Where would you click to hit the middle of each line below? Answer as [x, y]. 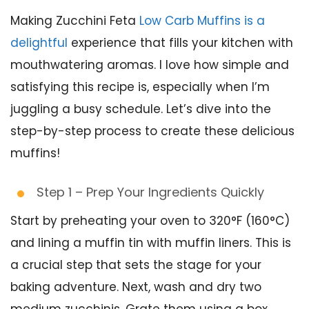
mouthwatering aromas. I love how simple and [150, 65]
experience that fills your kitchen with [180, 43]
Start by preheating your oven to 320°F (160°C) [150, 221]
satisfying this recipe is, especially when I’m [140, 87]
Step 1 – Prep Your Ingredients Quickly [150, 192]
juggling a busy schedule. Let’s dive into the [141, 109]
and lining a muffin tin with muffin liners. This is [151, 243]
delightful [39, 43]
